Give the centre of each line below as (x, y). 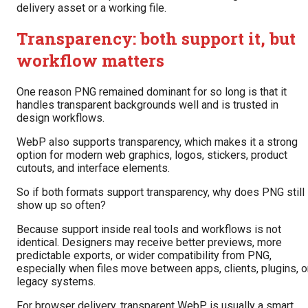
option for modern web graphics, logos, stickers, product (152, 155)
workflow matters (90, 61)
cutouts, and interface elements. (93, 168)
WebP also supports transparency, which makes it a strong (157, 142)
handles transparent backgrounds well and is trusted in (147, 105)
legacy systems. (56, 282)
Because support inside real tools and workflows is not (149, 230)
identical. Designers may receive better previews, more (149, 243)
